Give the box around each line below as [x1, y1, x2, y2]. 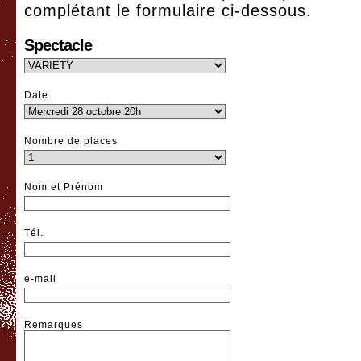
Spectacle [24, 36, 92, 54]
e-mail [24, 273, 56, 284]
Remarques [24, 319, 83, 330]
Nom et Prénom [24, 181, 103, 193]
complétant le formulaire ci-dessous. [24, 2, 312, 19]
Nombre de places [24, 135, 118, 147]
